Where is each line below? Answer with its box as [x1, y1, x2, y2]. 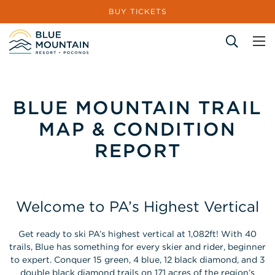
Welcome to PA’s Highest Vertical [16, 198, 259, 215]
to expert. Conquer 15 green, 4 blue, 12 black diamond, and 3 [10, 255, 265, 265]
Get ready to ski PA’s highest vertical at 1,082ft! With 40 [18, 229, 257, 239]
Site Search [11, 66, 50, 74]
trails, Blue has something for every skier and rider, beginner [9, 242, 266, 252]
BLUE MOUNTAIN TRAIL [13, 96, 262, 118]
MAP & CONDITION [39, 118, 236, 140]
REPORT [94, 139, 181, 161]
